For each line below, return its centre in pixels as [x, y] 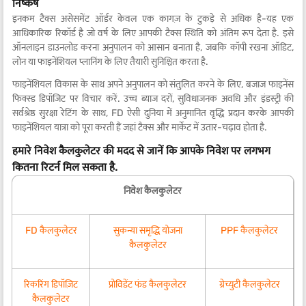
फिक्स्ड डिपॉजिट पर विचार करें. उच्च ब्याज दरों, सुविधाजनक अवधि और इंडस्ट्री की [153, 99]
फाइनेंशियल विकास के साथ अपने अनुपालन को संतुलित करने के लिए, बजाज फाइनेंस [153, 84]
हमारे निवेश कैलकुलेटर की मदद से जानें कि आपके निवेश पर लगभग [141, 151]
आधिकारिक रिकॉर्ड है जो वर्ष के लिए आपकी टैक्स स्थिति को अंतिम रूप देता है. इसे [153, 33]
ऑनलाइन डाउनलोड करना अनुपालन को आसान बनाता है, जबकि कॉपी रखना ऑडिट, [153, 47]
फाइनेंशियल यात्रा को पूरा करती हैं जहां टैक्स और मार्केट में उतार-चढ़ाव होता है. [140, 127]
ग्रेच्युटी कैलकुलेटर [249, 284]
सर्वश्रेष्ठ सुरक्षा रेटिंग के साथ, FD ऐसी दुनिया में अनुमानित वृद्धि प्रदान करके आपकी [153, 113]
